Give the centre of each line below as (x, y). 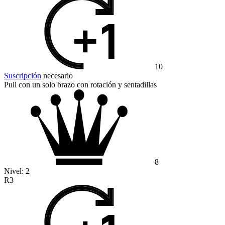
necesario (57, 76)
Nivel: (15, 171)
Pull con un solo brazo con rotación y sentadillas (80, 85)
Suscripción (23, 76)
